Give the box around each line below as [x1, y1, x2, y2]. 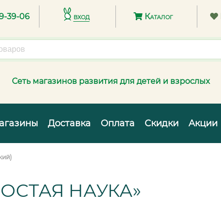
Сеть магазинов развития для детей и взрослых [11, 76, 210, 86]
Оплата [101, 118, 135, 129]
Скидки [145, 118, 179, 129]
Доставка [48, 118, 91, 129]
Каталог [142, 12, 173, 22]
